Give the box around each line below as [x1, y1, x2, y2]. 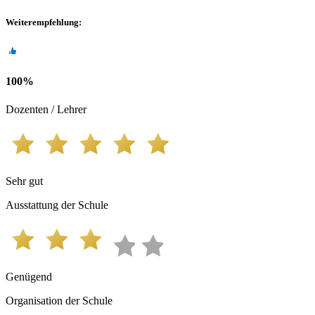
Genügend [6, 270, 52, 283]
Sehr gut [6, 174, 43, 187]
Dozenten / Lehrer [6, 103, 86, 115]
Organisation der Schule [6, 294, 112, 307]
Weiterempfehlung [6, 16, 79, 27]
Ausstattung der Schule [6, 198, 108, 211]
